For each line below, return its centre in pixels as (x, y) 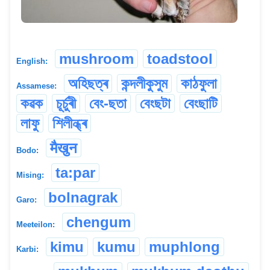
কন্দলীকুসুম (144, 83)
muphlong (184, 246)
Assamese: (36, 86)
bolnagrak (83, 197)
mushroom (96, 58)
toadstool (180, 58)
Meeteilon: (36, 224)
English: (32, 61)
